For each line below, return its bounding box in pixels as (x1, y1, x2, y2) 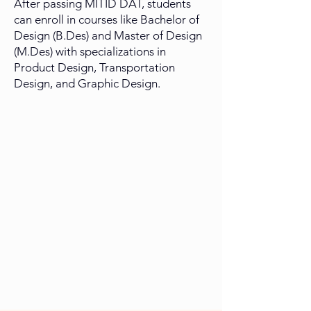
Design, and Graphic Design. (14, 76, 160, 91)
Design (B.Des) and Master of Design (14, 28, 202, 43)
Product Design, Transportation (14, 60, 175, 75)
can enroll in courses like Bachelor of (14, 12, 199, 27)
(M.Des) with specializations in (14, 44, 166, 59)
